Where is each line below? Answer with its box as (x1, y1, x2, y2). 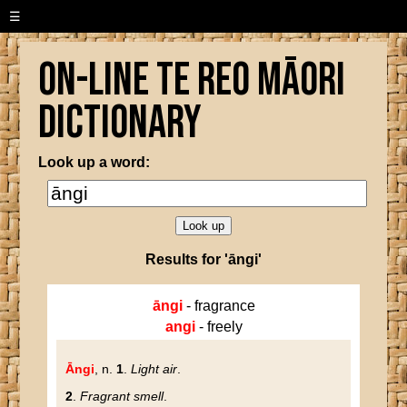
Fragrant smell (80, 389, 164, 403)
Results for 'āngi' (145, 252, 262, 267)
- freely (194, 319, 243, 334)
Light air (131, 362, 178, 376)
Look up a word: (38, 154, 151, 170)
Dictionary (38, 96, 203, 151)
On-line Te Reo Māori (38, 54, 346, 108)
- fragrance (182, 298, 255, 313)
